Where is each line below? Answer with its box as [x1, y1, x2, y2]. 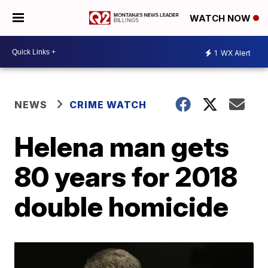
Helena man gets [14, 130, 230, 163]
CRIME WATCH [69, 99, 147, 111]
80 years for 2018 [14, 160, 238, 193]
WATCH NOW [190, 13, 253, 25]
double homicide [14, 190, 229, 223]
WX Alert [219, 48, 251, 57]
